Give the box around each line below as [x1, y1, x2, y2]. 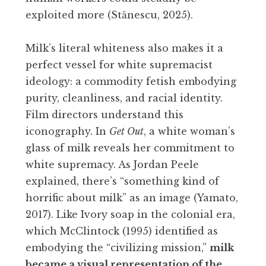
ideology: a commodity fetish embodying [26, 75, 236, 87]
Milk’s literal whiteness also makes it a [26, 42, 223, 54]
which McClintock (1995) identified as [26, 224, 218, 237]
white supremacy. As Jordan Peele [26, 158, 199, 170]
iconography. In [26, 125, 109, 137]
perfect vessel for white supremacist [26, 58, 213, 71]
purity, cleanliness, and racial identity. [26, 91, 223, 104]
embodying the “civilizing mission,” [26, 241, 210, 254]
